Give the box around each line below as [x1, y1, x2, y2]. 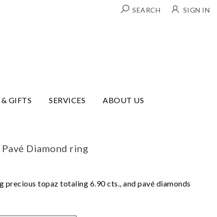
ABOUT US [103, 95, 144, 105]
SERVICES [49, 95, 86, 105]
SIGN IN [183, 6, 210, 14]
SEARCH [132, 6, 160, 14]
